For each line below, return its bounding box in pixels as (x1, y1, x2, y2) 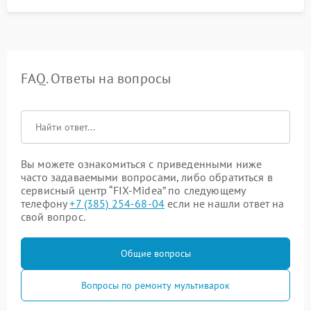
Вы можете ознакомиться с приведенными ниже (21, 157, 262, 171)
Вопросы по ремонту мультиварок (81, 279, 230, 292)
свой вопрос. (21, 210, 85, 224)
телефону (21, 196, 70, 210)
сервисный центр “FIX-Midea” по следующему (21, 183, 246, 197)
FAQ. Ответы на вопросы (21, 69, 171, 87)
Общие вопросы (120, 247, 191, 260)
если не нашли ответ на (165, 196, 285, 210)
